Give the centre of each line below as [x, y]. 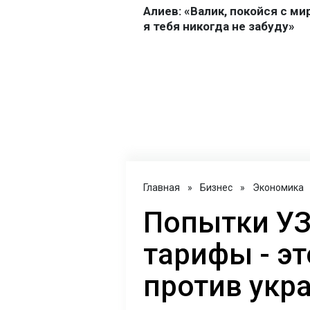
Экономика [278, 188]
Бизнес [216, 188]
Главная [162, 188]
